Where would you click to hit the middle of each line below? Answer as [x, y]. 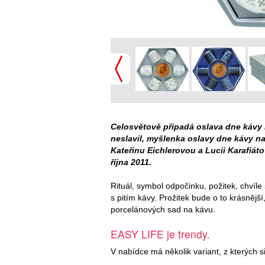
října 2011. [131, 162]
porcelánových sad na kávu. [163, 209]
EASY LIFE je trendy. [160, 234]
